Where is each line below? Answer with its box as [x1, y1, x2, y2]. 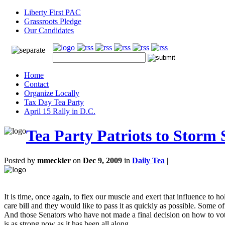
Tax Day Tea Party [24, 98, 84, 106]
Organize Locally [24, 89, 79, 97]
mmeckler [37, 156, 71, 165]
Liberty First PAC [24, 8, 81, 17]
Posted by [4, 156, 37, 165]
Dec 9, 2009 [83, 156, 122, 165]
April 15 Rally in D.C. [24, 107, 95, 116]
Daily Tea [132, 156, 165, 165]
